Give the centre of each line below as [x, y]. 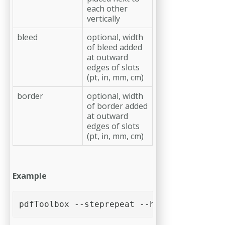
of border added [117, 106]
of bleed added [115, 47]
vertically [103, 18]
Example [30, 176]
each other [107, 8]
